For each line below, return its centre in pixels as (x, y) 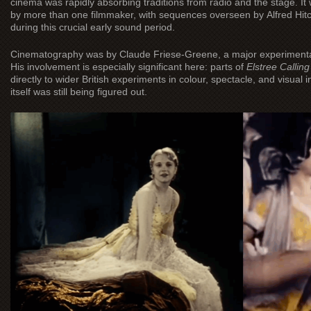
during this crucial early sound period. (93, 27)
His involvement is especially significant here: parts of (128, 66)
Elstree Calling (278, 66)
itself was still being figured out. (79, 91)
